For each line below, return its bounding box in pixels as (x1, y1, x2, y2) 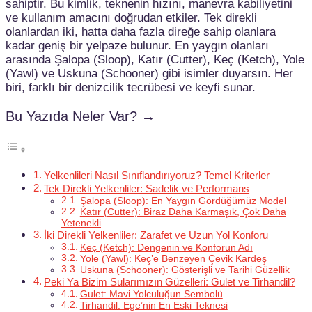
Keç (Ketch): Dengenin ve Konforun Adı (79, 242, 253, 253)
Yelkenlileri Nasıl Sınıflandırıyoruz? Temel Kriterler (44, 169, 270, 181)
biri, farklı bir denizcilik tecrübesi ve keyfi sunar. (6, 80, 256, 94)
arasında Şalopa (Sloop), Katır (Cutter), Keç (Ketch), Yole (6, 52, 304, 66)
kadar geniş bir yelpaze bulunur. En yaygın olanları (6, 38, 269, 52)
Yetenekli (61, 217, 101, 228)
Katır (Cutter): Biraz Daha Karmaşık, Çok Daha (79, 206, 286, 217)
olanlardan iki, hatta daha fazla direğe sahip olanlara (6, 24, 276, 38)
